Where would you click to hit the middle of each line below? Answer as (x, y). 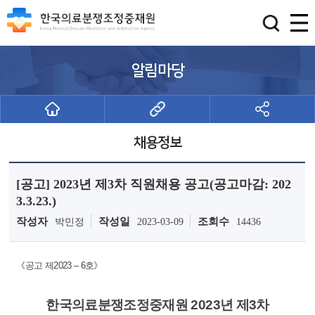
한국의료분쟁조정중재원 (118, 305)
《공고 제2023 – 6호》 (59, 265)
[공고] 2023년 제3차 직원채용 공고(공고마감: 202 (154, 184)
